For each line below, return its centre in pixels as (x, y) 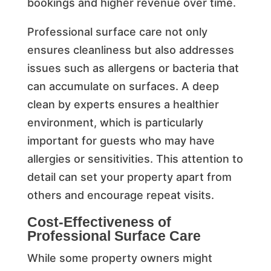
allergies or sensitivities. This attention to (135, 158)
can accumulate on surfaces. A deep (123, 86)
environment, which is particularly (115, 122)
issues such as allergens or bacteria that (133, 68)
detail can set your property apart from (129, 177)
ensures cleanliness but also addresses (130, 50)
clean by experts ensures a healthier (123, 104)
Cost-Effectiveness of (99, 222)
